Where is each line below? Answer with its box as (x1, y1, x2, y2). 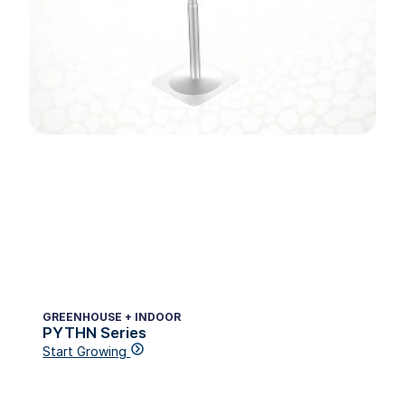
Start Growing (42, 343, 131, 359)
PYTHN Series (42, 323, 147, 342)
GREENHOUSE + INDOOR (42, 309, 182, 324)
